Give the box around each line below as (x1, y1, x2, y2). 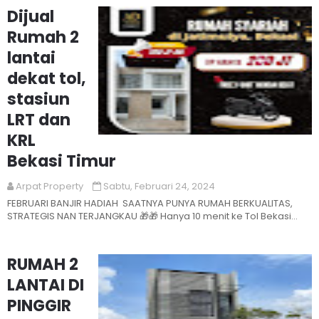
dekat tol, (7, 67, 85, 90)
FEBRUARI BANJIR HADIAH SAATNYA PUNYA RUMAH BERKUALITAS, (7, 197, 293, 210)
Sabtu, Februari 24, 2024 (103, 179, 215, 193)
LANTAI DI (7, 273, 84, 296)
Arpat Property (16, 179, 83, 193)
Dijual (7, 5, 54, 28)
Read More (179, 148, 240, 163)
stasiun (7, 88, 70, 110)
